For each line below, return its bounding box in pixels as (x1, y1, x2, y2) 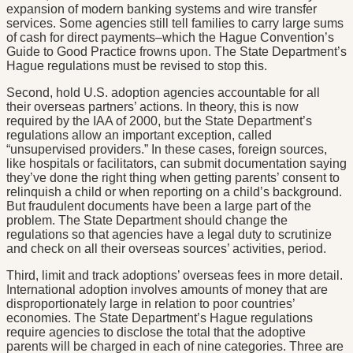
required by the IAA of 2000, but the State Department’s (6, 114, 312, 128)
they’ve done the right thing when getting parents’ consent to (6, 171, 340, 185)
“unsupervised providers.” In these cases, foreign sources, (6, 143, 327, 157)
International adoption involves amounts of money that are (6, 283, 328, 297)
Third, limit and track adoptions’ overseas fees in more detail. (6, 269, 343, 283)
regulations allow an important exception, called (6, 128, 272, 143)
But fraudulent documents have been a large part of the (6, 199, 311, 214)
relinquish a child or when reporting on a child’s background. (6, 185, 342, 199)
